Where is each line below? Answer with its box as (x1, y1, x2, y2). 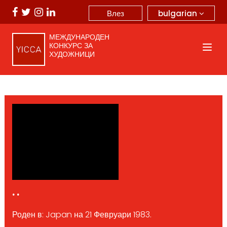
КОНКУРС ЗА (49, 41, 93, 51)
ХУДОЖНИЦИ (49, 49, 95, 59)
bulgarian (158, 8, 199, 19)
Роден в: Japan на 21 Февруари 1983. (12, 208, 152, 220)
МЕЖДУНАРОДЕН (49, 32, 109, 42)
